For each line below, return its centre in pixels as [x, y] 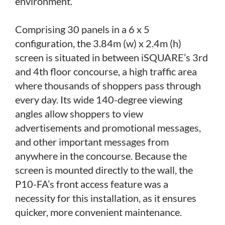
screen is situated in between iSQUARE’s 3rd [111, 57]
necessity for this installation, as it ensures [106, 198]
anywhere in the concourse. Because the [101, 155]
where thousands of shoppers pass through [108, 85]
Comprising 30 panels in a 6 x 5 [82, 29]
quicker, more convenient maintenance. [98, 212]
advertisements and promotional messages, [108, 127]
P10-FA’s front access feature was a [92, 184]
